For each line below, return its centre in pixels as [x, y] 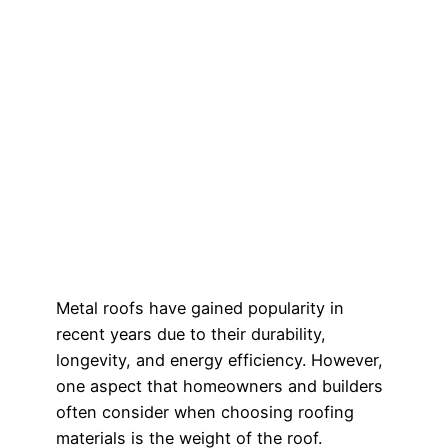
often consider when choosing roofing [205, 412]
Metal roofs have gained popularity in [200, 308]
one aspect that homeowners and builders [219, 386]
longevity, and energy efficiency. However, [219, 360]
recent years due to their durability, [191, 334]
